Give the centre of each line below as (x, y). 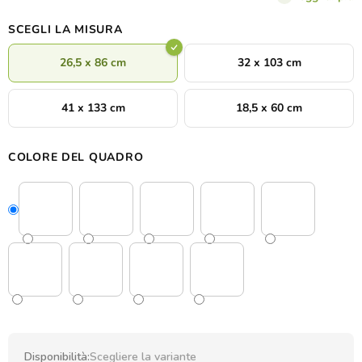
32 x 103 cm (269, 63)
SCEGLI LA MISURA (65, 30)
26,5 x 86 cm (93, 63)
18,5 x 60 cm (269, 108)
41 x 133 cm (93, 108)
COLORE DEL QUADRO (76, 158)
